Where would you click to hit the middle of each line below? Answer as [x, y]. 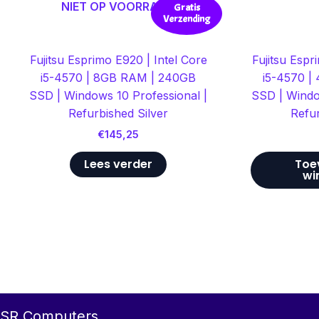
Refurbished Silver [119, 113]
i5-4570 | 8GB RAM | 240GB [119, 77]
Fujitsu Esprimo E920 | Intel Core [118, 59]
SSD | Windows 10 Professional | [119, 95]
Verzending [187, 19]
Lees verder [119, 164]
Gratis [187, 8]
